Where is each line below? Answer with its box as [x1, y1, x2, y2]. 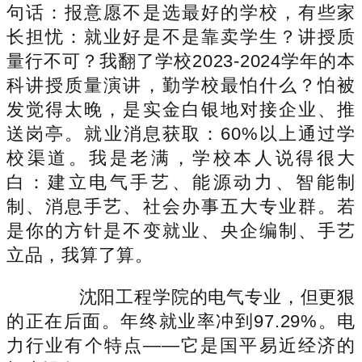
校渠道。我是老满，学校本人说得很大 [6, 147, 356, 168]
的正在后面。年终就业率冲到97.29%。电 [6, 310, 356, 331]
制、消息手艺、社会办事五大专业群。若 [6, 196, 356, 217]
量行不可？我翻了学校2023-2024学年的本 [6, 50, 356, 71]
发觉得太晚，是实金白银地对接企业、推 [6, 99, 356, 120]
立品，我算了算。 [6, 244, 154, 265]
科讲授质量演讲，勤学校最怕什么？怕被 [6, 74, 356, 95]
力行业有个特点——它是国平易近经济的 [6, 335, 356, 356]
